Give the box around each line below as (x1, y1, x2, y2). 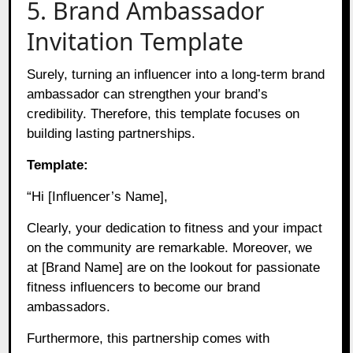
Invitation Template (27, 24, 244, 58)
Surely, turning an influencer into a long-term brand (27, 66, 325, 82)
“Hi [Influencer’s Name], (27, 188, 169, 204)
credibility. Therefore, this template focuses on (27, 106, 300, 121)
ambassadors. (27, 299, 111, 314)
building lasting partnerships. (27, 125, 196, 141)
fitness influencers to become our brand (27, 279, 261, 295)
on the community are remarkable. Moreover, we (27, 240, 313, 255)
